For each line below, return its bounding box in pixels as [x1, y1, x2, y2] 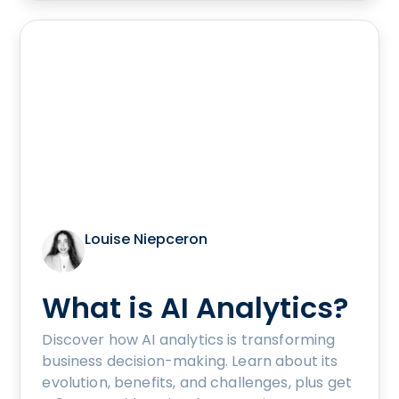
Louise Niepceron [85, 228, 208, 249]
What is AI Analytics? [42, 287, 349, 328]
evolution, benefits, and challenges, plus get [42, 371, 353, 393]
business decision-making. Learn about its [42, 350, 338, 371]
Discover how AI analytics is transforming [42, 329, 336, 350]
